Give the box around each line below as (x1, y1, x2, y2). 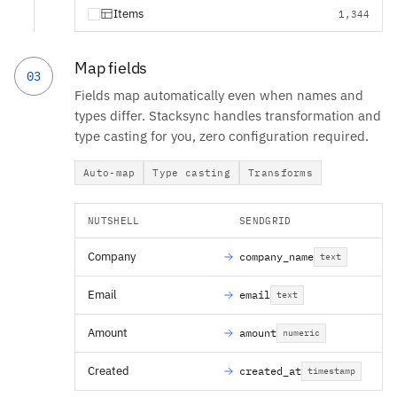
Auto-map (83, 166, 136, 179)
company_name (239, 249, 314, 263)
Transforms (248, 166, 314, 179)
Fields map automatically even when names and (74, 86, 363, 104)
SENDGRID (239, 214, 292, 227)
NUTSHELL (88, 214, 140, 227)
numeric (283, 326, 320, 339)
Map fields (74, 57, 148, 78)
